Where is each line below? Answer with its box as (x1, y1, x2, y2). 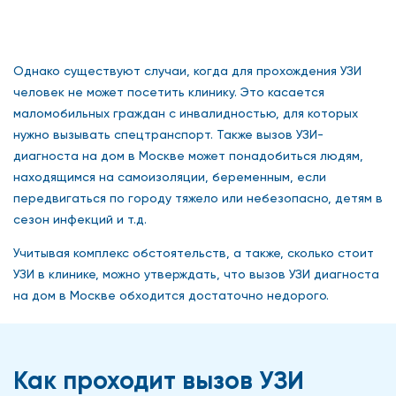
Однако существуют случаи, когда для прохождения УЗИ (13, 63, 362, 78)
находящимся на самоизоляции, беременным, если (13, 169, 326, 184)
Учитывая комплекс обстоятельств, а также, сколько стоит (13, 245, 374, 260)
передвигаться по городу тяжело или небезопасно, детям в (13, 190, 383, 205)
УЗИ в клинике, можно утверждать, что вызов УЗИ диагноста (13, 266, 379, 281)
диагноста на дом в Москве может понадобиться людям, (13, 148, 363, 163)
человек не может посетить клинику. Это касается (13, 84, 324, 99)
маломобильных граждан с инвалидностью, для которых (13, 105, 358, 120)
